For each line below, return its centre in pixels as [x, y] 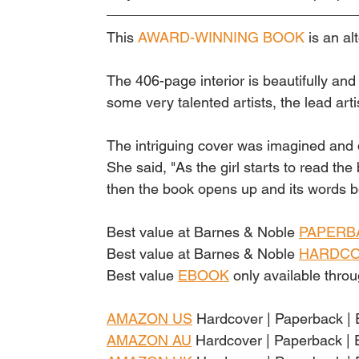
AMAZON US [149, 318]
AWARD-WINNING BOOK [221, 37]
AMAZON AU [149, 340]
